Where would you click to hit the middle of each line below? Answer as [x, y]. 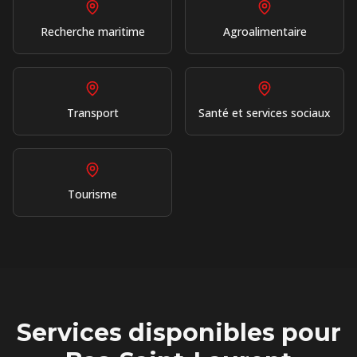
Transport [92, 113]
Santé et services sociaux [265, 113]
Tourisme [92, 194]
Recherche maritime [92, 31]
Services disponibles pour [178, 333]
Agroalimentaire [265, 31]
